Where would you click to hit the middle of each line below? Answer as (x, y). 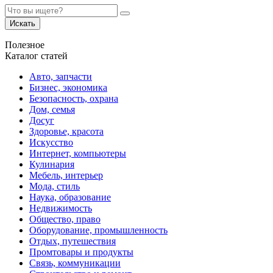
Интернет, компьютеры (78, 153)
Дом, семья (52, 109)
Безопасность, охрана (74, 98)
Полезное (25, 44)
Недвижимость (61, 208)
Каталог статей (36, 55)
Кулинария (52, 164)
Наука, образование (70, 197)
